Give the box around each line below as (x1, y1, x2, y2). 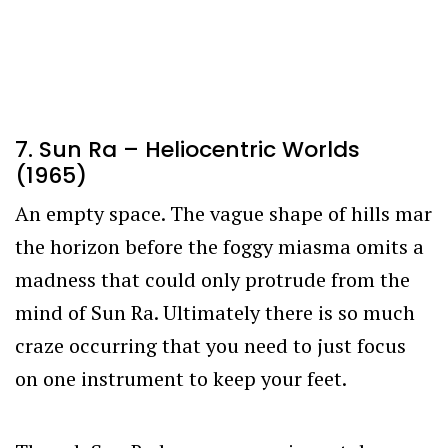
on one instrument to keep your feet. (15, 364, 347, 392)
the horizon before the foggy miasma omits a (15, 232, 424, 260)
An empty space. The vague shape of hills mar (15, 199, 432, 227)
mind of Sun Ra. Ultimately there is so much (15, 298, 415, 326)
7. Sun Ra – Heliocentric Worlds (15, 133, 360, 165)
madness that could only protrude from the (15, 265, 410, 293)
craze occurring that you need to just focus (15, 331, 406, 359)
